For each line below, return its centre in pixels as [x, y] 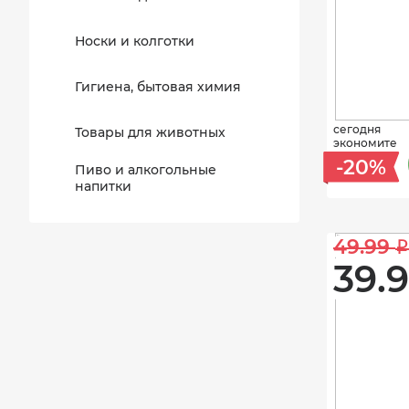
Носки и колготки [135, 41]
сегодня [357, 129]
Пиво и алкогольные [146, 170]
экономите [365, 143]
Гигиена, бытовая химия [158, 87]
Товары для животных [150, 132]
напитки [103, 186]
